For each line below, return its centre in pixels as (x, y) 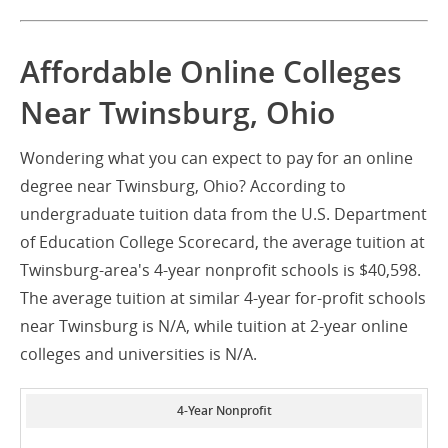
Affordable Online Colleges (211, 72)
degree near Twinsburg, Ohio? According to (183, 186)
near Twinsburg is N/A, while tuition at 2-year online (214, 326)
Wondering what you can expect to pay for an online (216, 158)
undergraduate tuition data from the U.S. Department (223, 214)
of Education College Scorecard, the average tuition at (222, 242)
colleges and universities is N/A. (138, 354)
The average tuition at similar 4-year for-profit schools (223, 298)
